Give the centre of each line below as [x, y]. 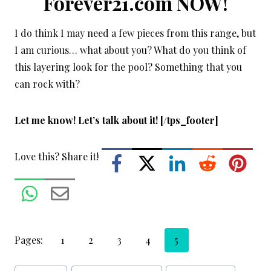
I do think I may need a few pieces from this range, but [135, 33]
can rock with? [47, 83]
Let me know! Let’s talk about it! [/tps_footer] [116, 120]
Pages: [30, 240]
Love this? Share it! [57, 156]
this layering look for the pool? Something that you [128, 67]
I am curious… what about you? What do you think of [130, 50]
